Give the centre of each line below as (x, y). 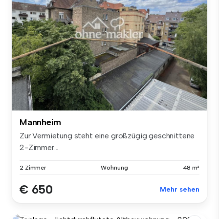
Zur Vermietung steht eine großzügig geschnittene (107, 136)
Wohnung (114, 168)
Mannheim (40, 122)
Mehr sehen (180, 190)
